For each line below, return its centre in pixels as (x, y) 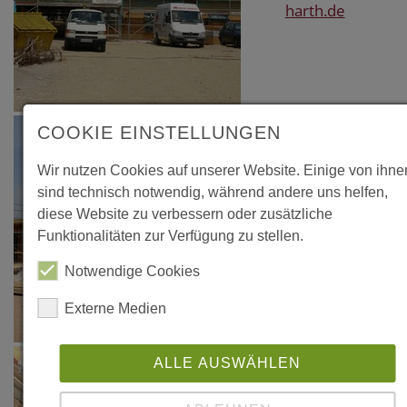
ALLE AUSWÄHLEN (228, 363)
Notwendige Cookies (133, 271)
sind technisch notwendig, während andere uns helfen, (213, 192)
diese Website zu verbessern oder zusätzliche (185, 214)
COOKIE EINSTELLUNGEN (159, 133)
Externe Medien (116, 308)
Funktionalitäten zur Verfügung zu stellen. (171, 236)
